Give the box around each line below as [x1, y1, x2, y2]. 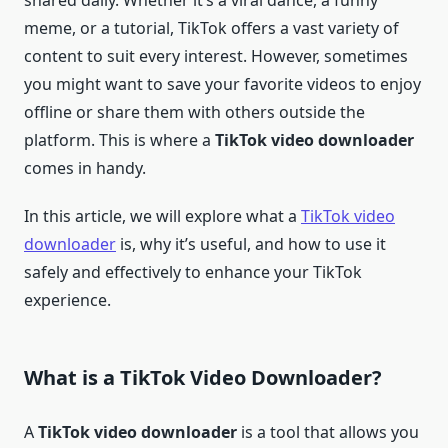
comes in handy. [24, 157, 146, 180]
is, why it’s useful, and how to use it [116, 233, 386, 256]
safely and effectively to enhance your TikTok [24, 261, 362, 284]
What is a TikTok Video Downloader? [24, 364, 382, 392]
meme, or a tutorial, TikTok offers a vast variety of [24, 17, 399, 40]
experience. [24, 289, 111, 312]
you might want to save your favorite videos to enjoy [24, 73, 421, 96]
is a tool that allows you [237, 421, 419, 444]
